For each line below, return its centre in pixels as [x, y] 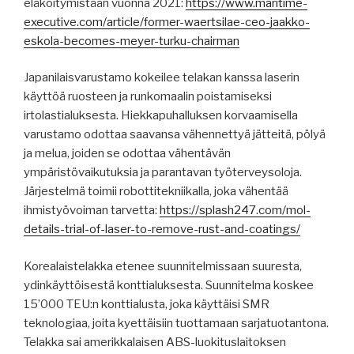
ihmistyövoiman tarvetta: [92, 211]
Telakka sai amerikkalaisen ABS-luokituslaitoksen [155, 342]
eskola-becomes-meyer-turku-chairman [132, 41]
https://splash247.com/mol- [235, 211]
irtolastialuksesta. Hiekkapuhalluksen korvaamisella [161, 116]
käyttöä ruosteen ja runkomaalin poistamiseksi [148, 97]
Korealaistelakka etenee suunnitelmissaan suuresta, [163, 266]
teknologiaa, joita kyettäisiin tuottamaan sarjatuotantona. [176, 323]
